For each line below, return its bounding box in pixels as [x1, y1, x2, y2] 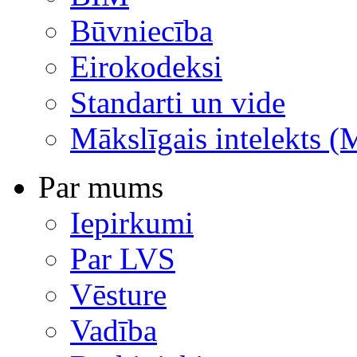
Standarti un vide [70, 84, 285, 120]
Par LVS [70, 241, 175, 276]
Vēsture [70, 277, 167, 312]
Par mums [38, 169, 163, 204]
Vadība [70, 312, 157, 347]
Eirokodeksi [70, 49, 222, 84]
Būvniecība [70, 13, 213, 48]
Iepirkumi [70, 205, 194, 240]
